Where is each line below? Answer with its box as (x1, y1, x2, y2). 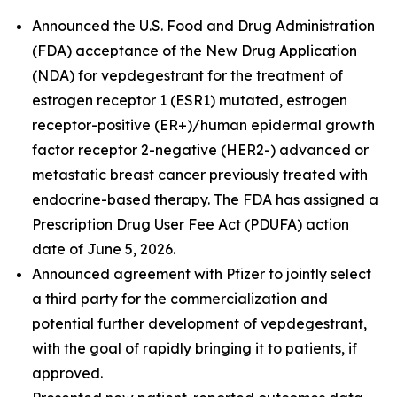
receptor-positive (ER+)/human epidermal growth (32, 116, 375, 134)
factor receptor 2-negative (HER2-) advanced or (32, 141, 369, 159)
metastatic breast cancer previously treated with (32, 166, 368, 183)
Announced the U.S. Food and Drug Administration (32, 17, 375, 35)
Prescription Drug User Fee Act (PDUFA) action (32, 215, 349, 233)
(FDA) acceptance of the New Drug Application (32, 42, 357, 59)
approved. (32, 364, 103, 382)
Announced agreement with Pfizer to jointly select (32, 265, 371, 283)
